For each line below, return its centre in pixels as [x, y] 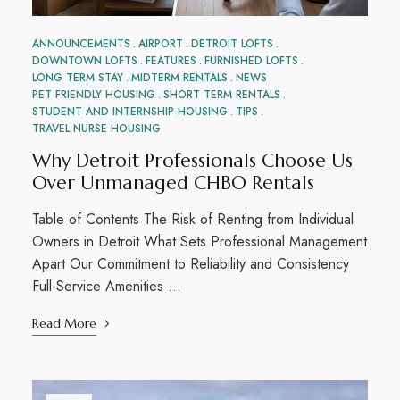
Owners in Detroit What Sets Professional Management [199, 241]
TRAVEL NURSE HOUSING [96, 128]
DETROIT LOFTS [232, 43]
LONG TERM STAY [77, 77]
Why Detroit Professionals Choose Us [192, 160]
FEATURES [171, 60]
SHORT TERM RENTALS [221, 94]
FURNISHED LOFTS [251, 60]
